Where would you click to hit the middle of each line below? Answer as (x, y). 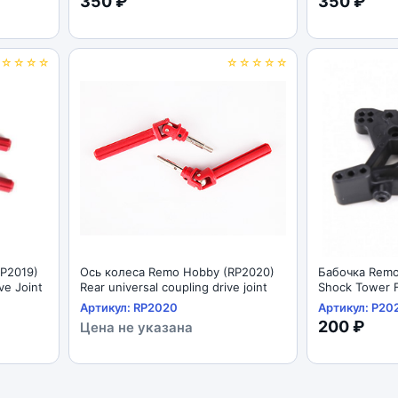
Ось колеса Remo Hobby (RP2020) (177, 272)
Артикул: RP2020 (129, 307)
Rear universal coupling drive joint (174, 287)
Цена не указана (136, 327)
